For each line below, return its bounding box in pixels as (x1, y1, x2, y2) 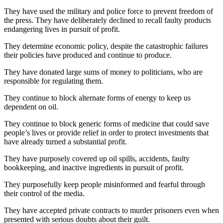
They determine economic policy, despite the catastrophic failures (4, 41, 208, 50)
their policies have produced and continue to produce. (4, 50, 172, 59)
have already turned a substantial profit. (4, 137, 127, 146)
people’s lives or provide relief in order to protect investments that (4, 128, 209, 137)
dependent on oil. (4, 102, 58, 111)
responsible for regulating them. (4, 76, 103, 85)
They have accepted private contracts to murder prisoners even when (4, 206, 219, 215)
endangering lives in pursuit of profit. (4, 24, 120, 33)
